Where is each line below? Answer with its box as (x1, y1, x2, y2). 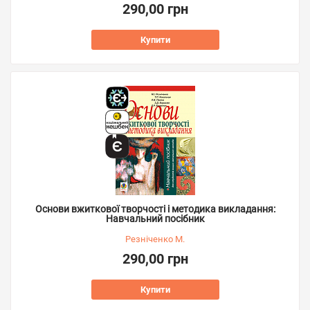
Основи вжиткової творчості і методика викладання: (35, 203, 275, 215)
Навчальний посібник (105, 213, 205, 224)
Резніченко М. (125, 234, 185, 244)
